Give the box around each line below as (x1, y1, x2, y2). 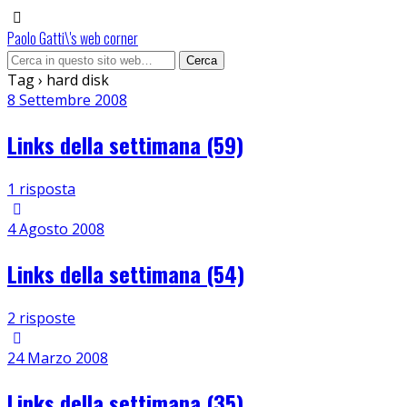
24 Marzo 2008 (7, 347, 108, 368)
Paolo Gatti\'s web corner (7, 27, 138, 49)
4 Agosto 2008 (7, 218, 104, 239)
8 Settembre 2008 (7, 90, 127, 110)
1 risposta (7, 178, 75, 199)
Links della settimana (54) (7, 256, 244, 290)
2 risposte (7, 307, 75, 328)
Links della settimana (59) (7, 127, 243, 161)
